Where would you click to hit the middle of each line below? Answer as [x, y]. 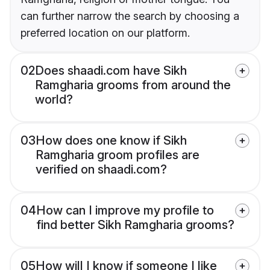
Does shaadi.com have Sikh [111, 71]
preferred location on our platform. [105, 33]
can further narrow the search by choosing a [130, 16]
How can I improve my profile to [125, 211]
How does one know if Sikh [111, 141]
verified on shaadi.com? [101, 170]
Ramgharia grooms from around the [133, 85]
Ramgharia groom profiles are [118, 155]
